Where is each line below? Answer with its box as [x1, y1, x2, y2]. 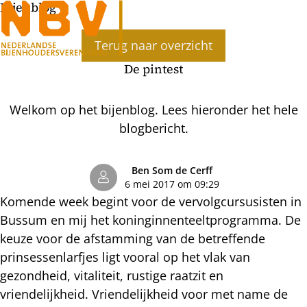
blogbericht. [119, 119, 188, 136]
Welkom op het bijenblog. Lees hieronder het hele [9, 101, 298, 118]
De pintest [124, 60, 183, 77]
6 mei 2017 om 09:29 [124, 177, 219, 191]
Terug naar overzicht [95, 36, 212, 53]
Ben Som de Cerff [131, 164, 212, 177]
